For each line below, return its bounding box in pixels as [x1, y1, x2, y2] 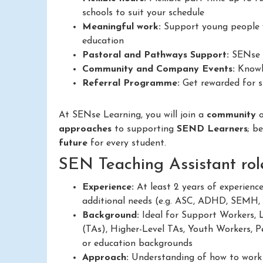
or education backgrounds [82, 238, 193, 248]
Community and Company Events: [82, 65, 235, 75]
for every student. [87, 139, 166, 149]
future [59, 139, 87, 149]
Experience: [82, 182, 134, 192]
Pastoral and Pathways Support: [82, 50, 229, 60]
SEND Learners [177, 124, 248, 134]
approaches [59, 124, 112, 134]
